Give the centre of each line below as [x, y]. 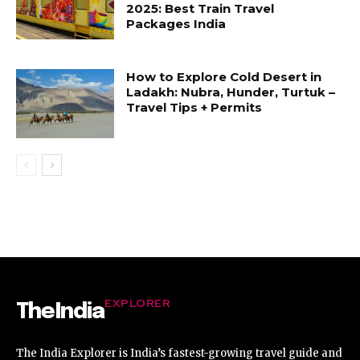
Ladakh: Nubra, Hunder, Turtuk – [231, 92]
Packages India [176, 23]
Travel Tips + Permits [194, 107]
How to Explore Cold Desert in [224, 76]
